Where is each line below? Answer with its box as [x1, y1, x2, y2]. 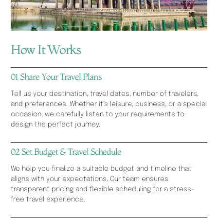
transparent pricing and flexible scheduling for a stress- [11, 185, 195, 193]
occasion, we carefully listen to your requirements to [11, 110, 185, 118]
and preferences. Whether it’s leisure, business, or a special [11, 100, 207, 108]
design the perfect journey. [11, 121, 101, 128]
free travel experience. [11, 196, 86, 203]
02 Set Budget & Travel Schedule [11, 145, 122, 157]
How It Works [11, 41, 81, 57]
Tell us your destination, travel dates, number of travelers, [11, 90, 199, 97]
